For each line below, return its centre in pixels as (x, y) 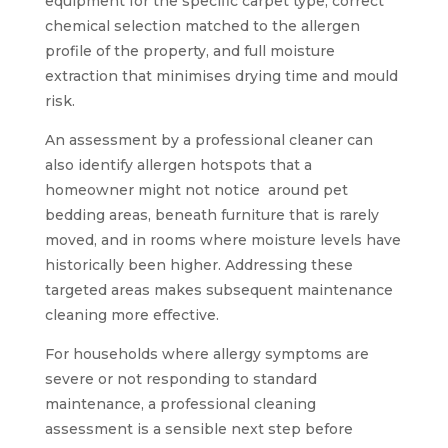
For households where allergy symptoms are (206, 353)
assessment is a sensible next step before (198, 428)
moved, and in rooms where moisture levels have (222, 239)
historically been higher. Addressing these (198, 264)
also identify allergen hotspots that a (178, 164)
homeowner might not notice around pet (196, 189)
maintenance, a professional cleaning (180, 403)
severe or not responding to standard (180, 378)
